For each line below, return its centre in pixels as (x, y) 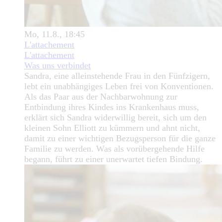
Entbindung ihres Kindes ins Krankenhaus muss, (112, 107)
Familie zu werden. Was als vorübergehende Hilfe (114, 149)
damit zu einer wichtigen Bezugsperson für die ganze (120, 139)
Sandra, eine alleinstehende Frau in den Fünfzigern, (117, 76)
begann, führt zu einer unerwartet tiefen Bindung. (113, 159)
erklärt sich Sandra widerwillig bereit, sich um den (115, 118)
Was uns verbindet (57, 66)
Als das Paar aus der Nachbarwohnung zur (101, 97)
